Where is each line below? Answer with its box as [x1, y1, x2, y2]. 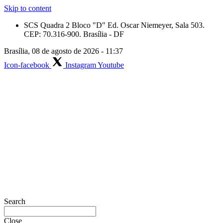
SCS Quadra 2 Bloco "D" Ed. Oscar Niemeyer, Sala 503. [24, 21, 205, 29]
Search [4, 197, 25, 206]
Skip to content [4, 4, 51, 12]
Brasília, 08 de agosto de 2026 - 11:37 [4, 47, 123, 55]
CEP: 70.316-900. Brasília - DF [24, 30, 124, 38]
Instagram [65, 61, 96, 69]
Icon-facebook [4, 61, 49, 69]
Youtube [98, 61, 124, 69]
